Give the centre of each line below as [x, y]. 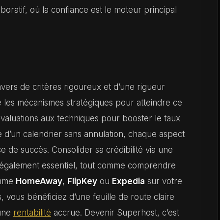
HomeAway [39, 181]
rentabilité [32, 213]
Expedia [128, 181]
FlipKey [82, 181]
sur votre [164, 181]
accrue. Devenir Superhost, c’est [115, 213]
